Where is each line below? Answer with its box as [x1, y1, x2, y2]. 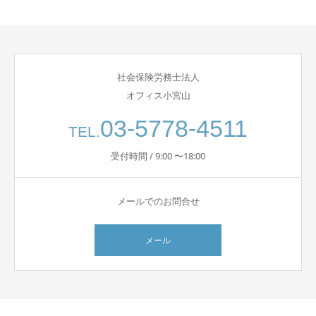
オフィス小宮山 [126, 89, 190, 102]
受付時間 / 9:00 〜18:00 [111, 150, 205, 162]
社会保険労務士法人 [116, 71, 200, 83]
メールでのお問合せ [116, 195, 200, 207]
